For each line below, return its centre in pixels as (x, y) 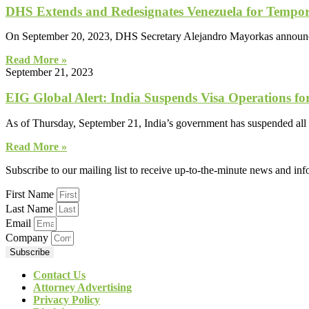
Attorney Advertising (82, 287)
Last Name (31, 208)
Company (28, 237)
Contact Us (59, 275)
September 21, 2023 (49, 72)
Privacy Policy (67, 299)
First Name (31, 194)
